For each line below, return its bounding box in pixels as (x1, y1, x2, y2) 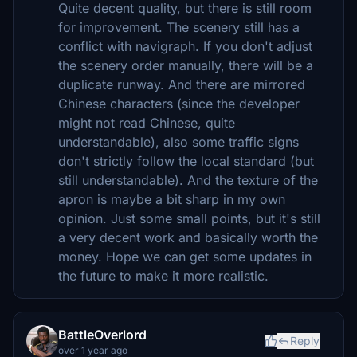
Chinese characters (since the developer (58, 96, 300, 112)
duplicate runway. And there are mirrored (58, 76, 305, 93)
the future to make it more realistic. (58, 268, 269, 284)
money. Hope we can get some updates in (58, 249, 312, 265)
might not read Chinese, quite (58, 115, 235, 131)
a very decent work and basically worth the (58, 229, 318, 246)
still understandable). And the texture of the (58, 172, 318, 189)
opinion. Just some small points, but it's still (58, 210, 320, 227)
